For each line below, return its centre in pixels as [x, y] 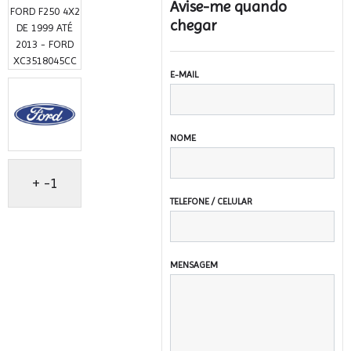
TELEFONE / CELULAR [212, 201]
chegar [194, 25]
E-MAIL [185, 74]
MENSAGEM [194, 265]
